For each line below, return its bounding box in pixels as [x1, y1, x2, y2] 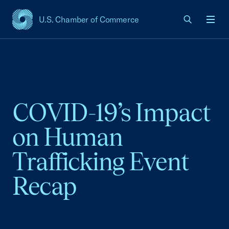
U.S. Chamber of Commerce [39, 14, 139, 25]
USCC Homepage [12, 19, 78, 31]
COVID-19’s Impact [12, 98, 211, 127]
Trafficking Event [12, 147, 189, 176]
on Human [12, 123, 123, 151]
